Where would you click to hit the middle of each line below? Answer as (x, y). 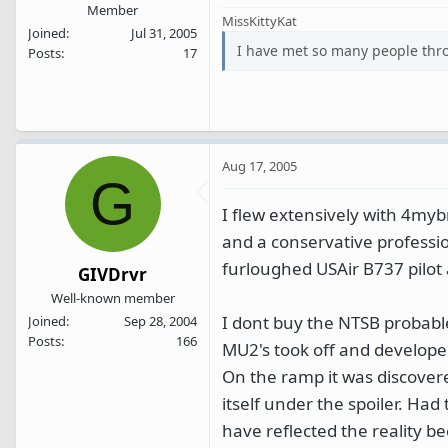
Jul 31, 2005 (164, 33)
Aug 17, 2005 (259, 166)
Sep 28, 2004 (160, 320)
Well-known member (112, 297)
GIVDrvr (112, 274)
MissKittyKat (259, 20)
